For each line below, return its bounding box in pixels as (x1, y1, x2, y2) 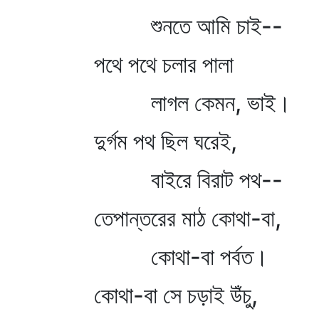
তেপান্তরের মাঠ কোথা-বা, (94, 204, 281, 232)
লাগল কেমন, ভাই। (94, 89, 291, 117)
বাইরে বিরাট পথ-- (94, 166, 283, 194)
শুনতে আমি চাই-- (94, 12, 283, 40)
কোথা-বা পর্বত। (94, 243, 268, 271)
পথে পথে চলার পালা (94, 51, 234, 78)
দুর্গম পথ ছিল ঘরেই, (94, 127, 237, 155)
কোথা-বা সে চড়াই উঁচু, (94, 281, 258, 309)
